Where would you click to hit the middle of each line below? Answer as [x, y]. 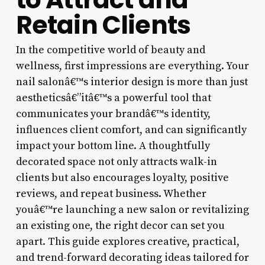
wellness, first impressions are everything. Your [132, 66]
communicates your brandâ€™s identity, [113, 114]
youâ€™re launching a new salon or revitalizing [132, 209]
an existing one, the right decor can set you [120, 225]
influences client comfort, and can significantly [131, 130]
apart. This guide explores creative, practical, [127, 241]
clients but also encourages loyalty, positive [122, 177]
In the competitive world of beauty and [110, 50]
